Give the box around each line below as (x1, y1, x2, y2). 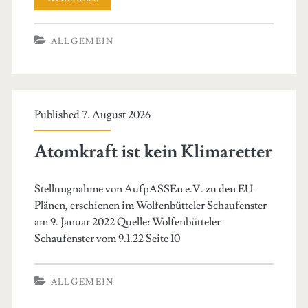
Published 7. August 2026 (34, 108, 151, 122)
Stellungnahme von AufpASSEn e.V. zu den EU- (34, 182, 257, 196)
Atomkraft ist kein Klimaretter (34, 140, 272, 164)
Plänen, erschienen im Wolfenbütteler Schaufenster (34, 199, 267, 212)
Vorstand (98, 15, 140, 29)
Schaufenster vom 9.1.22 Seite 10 (34, 232, 180, 245)
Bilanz (98, 65, 128, 78)
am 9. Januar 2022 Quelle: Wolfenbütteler (34, 215, 221, 229)
